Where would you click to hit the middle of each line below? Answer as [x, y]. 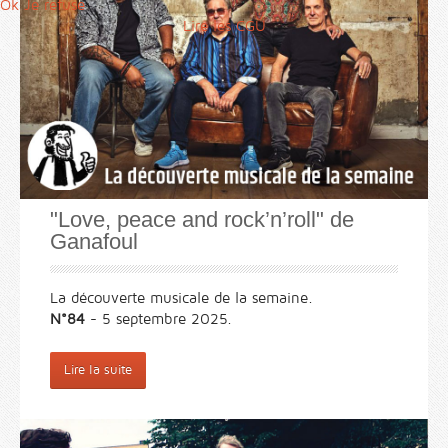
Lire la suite [98, 370]
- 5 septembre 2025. [158, 319]
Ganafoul [94, 242]
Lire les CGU [224, 25]
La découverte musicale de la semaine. [181, 298]
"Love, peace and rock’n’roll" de [202, 220]
